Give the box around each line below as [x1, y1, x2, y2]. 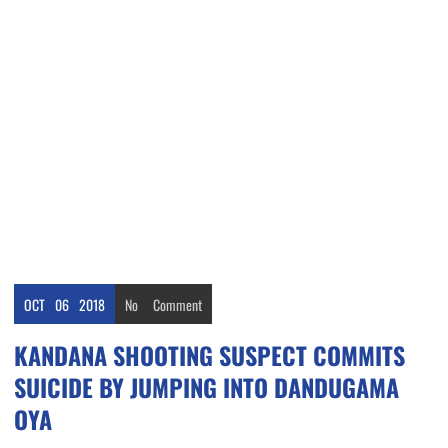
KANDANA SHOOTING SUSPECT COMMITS [14, 337, 405, 374]
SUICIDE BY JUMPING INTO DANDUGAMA [14, 369, 399, 406]
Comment [153, 294, 202, 316]
